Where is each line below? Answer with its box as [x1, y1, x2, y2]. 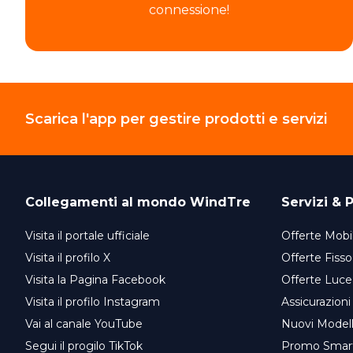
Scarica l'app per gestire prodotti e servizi [25, 110, 327, 128]
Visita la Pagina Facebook [25, 273, 165, 288]
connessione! [149, 2, 229, 17]
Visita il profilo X [25, 251, 110, 266]
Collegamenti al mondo [25, 195, 190, 210]
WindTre [190, 195, 251, 210]
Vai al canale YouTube [25, 317, 143, 332]
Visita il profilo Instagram [25, 295, 160, 310]
